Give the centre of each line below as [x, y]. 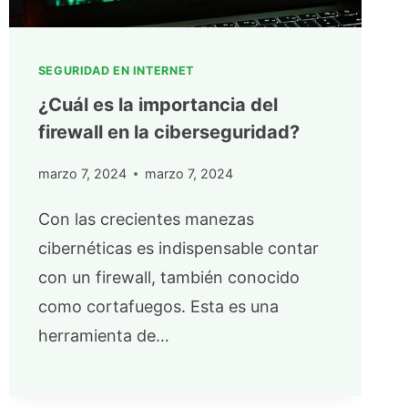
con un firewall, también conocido [168, 277]
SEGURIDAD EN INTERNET [116, 71]
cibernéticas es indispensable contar [178, 248]
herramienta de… [103, 335]
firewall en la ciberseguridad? [168, 133]
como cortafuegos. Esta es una [158, 306]
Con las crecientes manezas [146, 219]
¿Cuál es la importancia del [158, 105]
